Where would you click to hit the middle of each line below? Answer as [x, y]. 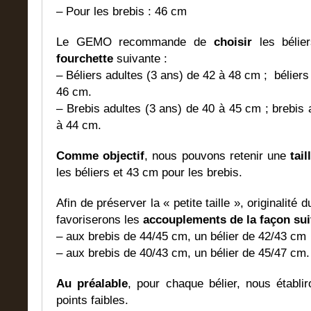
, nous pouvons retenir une [218, 156]
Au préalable [92, 284]
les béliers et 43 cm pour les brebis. [149, 173]
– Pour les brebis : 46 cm [121, 12]
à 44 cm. [79, 126]
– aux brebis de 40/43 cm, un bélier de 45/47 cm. [183, 253]
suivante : [140, 59]
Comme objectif [101, 156]
